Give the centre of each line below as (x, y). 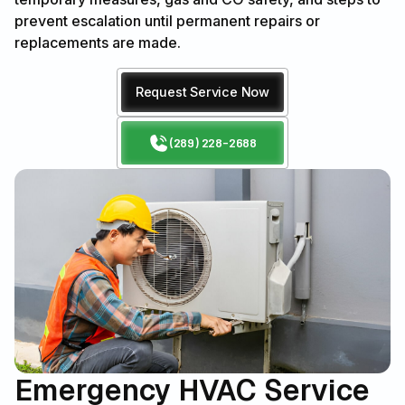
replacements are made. (98, 43)
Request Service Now (202, 92)
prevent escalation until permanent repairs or (167, 21)
